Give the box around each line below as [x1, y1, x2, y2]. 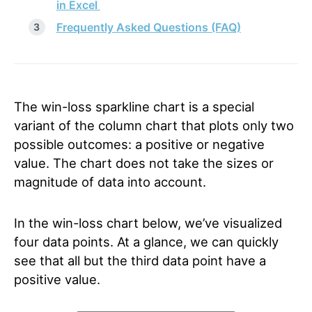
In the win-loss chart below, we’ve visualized [14, 215, 282, 231]
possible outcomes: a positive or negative [14, 136, 265, 152]
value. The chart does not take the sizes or [14, 155, 274, 171]
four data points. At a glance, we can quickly [14, 234, 279, 249]
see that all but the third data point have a [14, 253, 266, 268]
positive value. [14, 272, 104, 287]
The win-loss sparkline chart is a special [14, 99, 254, 114]
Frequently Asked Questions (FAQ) [56, 20, 241, 34]
